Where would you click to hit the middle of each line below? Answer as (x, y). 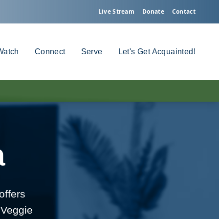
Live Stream (116, 11)
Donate (153, 11)
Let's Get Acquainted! (157, 52)
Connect (50, 52)
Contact (184, 11)
